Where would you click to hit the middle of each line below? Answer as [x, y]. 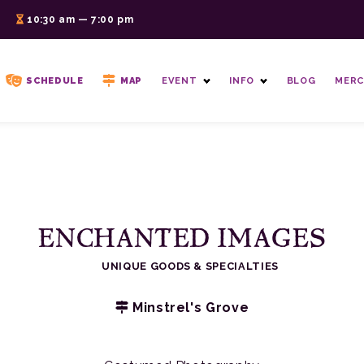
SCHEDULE [55, 80]
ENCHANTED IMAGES [182, 237]
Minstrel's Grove [189, 308]
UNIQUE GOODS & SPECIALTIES [190, 266]
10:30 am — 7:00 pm [79, 19]
